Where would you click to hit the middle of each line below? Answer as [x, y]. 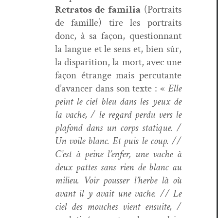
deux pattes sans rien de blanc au [118, 167]
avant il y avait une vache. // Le [118, 193]
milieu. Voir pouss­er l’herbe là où [118, 180]
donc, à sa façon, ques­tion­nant [118, 36]
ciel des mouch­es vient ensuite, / [118, 206]
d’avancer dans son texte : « [111, 88]
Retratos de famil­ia [98, 9]
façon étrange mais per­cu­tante [118, 75]
